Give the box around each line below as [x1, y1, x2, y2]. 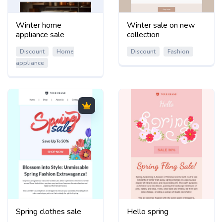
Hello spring [127, 206, 168, 217]
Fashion [167, 47, 189, 55]
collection [127, 29, 160, 40]
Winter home [16, 19, 61, 31]
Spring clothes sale [16, 206, 81, 217]
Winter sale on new [127, 19, 195, 31]
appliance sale [16, 29, 64, 40]
